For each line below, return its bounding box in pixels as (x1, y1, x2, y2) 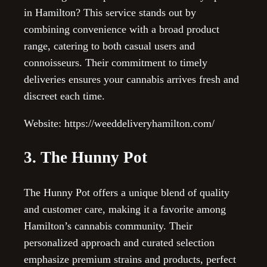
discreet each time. (24, 89, 105, 102)
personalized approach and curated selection (24, 236, 215, 249)
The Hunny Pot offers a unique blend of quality (24, 186, 229, 198)
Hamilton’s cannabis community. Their (24, 219, 193, 232)
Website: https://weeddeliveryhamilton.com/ (24, 117, 215, 129)
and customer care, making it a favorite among (24, 203, 226, 215)
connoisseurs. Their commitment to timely (24, 56, 207, 69)
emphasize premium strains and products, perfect (24, 253, 236, 265)
